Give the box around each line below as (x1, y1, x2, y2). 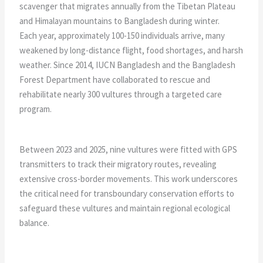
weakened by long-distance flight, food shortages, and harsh (19, 44, 244, 56)
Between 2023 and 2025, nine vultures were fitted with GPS (19, 143, 238, 155)
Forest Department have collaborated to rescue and (19, 73, 211, 85)
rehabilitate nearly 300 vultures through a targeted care (19, 88, 222, 100)
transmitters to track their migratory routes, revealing (19, 158, 217, 170)
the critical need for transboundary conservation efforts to (19, 187, 235, 199)
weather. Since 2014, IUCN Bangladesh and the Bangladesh (19, 59, 236, 70)
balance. (19, 217, 50, 228)
